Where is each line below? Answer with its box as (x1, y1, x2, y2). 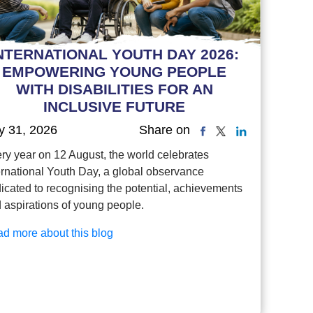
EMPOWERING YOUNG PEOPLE (2, 63, 227, 80)
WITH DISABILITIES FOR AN (15, 80, 213, 97)
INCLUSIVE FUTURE (43, 98, 186, 115)
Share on (139, 123, 191, 138)
